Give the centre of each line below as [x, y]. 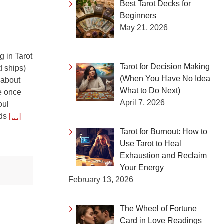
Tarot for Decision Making [165, 66]
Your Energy [142, 167]
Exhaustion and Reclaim [163, 155]
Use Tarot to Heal [151, 143]
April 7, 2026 [142, 102]
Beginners [138, 16]
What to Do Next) [150, 90]
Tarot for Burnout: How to [164, 131]
